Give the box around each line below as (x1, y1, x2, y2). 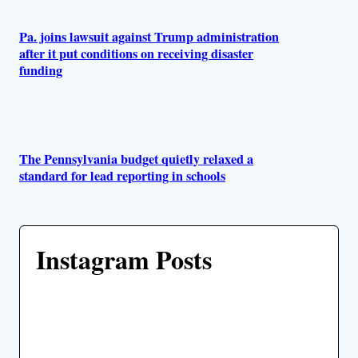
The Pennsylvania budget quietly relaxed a (19, 149, 253, 169)
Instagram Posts (36, 240, 212, 278)
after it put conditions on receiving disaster (19, 44, 253, 64)
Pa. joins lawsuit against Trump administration (19, 27, 279, 47)
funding (19, 61, 62, 81)
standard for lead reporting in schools (19, 166, 225, 186)
